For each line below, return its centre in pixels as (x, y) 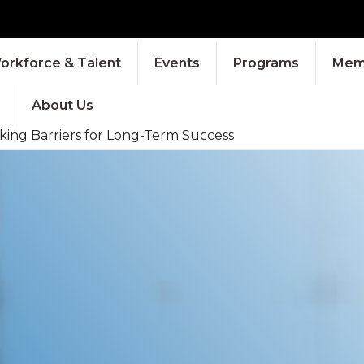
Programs (266, 63)
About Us (62, 105)
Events (177, 63)
